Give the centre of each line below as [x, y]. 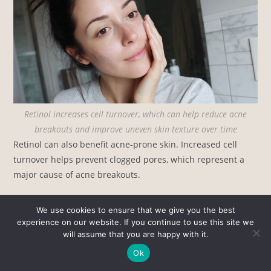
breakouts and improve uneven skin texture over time [135, 129]
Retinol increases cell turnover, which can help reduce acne [135, 114]
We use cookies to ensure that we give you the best [135, 210]
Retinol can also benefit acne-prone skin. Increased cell [126, 145]
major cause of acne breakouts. [77, 175]
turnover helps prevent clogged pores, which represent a [129, 160]
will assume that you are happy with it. [135, 234]
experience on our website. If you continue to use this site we [135, 222]
